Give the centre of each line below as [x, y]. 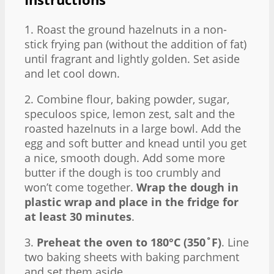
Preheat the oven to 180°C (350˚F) [129, 242]
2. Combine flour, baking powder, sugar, [127, 99]
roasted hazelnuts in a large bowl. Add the [133, 128]
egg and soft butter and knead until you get [135, 143]
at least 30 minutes [78, 216]
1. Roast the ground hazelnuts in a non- [126, 29]
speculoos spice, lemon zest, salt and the [130, 113]
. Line [235, 242]
